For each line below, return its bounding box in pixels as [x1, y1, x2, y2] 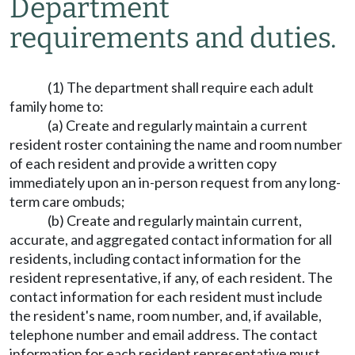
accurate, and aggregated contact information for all [10, 231, 332, 248]
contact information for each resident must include [10, 288, 323, 305]
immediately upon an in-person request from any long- [10, 174, 341, 191]
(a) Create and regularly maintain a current [48, 116, 307, 134]
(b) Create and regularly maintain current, [48, 212, 302, 229]
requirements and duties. [10, 21, 337, 55]
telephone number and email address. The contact [10, 326, 318, 343]
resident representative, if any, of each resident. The [10, 269, 333, 286]
